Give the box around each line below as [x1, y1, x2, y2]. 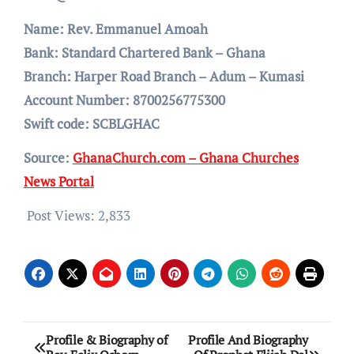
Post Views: [26, 206, 95, 225]
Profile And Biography [188, 331, 308, 349]
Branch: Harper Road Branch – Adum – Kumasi [23, 67, 304, 86]
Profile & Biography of [46, 331, 168, 349]
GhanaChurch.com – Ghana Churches [72, 149, 299, 168]
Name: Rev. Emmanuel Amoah [23, 20, 208, 39]
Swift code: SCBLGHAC [23, 115, 160, 134]
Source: [23, 149, 73, 168]
